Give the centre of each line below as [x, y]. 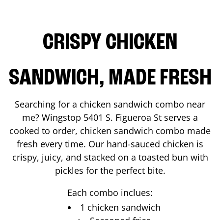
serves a [180, 117]
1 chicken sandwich [120, 207]
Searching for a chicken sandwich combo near [110, 104]
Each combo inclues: [110, 192]
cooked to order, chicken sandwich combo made [110, 130]
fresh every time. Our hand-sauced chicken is [110, 144]
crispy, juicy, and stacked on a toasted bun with [110, 157]
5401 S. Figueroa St [123, 117]
